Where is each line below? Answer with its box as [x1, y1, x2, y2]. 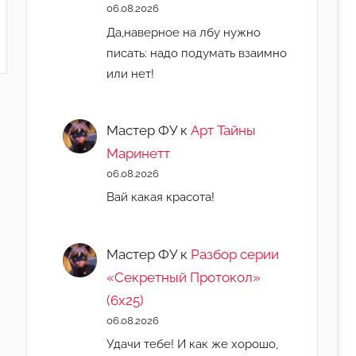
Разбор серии [191, 246, 280, 263]
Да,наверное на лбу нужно [106, 25, 261, 39]
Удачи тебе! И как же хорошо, [106, 337, 279, 351]
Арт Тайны [191, 122, 257, 139]
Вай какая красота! [106, 190, 215, 204]
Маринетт [106, 145, 171, 162]
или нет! [106, 66, 155, 80]
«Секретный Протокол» [106, 269, 261, 286]
